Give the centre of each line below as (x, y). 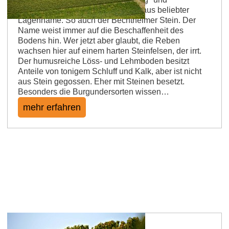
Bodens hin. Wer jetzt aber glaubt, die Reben (99, 40)
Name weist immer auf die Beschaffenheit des (101, 30)
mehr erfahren (52, 107)
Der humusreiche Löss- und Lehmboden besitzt (104, 61)
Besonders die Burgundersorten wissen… (94, 91)
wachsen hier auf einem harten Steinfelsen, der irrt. (110, 51)
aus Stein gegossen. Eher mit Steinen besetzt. (101, 81)
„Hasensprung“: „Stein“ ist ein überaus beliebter (104, 10)
